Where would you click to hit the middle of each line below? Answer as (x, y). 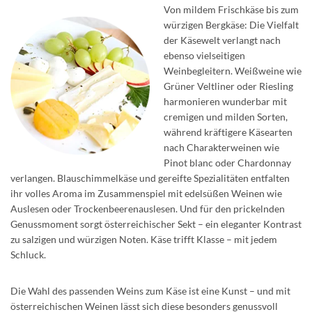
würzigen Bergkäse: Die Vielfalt (231, 25)
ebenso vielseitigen (204, 56)
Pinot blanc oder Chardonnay (227, 163)
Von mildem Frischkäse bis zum (231, 10)
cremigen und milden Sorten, (226, 117)
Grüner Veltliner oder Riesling (228, 86)
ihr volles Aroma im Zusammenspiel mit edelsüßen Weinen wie (146, 194)
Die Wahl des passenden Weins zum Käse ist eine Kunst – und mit (150, 291)
